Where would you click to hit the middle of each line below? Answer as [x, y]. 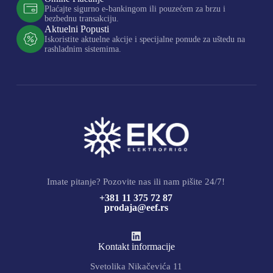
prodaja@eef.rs [136, 208]
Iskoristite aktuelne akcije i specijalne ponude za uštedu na [144, 39]
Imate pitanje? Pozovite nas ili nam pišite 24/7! [136, 182]
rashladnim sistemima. [83, 49]
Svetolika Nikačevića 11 [136, 267]
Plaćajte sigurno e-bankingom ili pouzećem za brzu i [135, 9]
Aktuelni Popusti [76, 29]
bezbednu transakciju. [81, 18]
